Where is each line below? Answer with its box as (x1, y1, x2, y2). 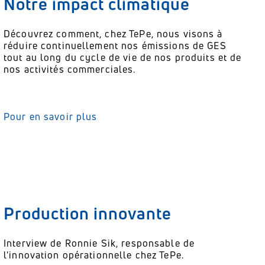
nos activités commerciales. (4, 63, 136, 76)
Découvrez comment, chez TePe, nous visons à (4, 27, 223, 40)
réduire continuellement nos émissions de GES (4, 39, 227, 52)
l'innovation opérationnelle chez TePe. (4, 248, 184, 261)
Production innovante (4, 202, 172, 224)
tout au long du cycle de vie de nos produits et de (4, 51, 242, 64)
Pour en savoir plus (4, 110, 98, 123)
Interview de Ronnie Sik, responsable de (4, 237, 195, 250)
